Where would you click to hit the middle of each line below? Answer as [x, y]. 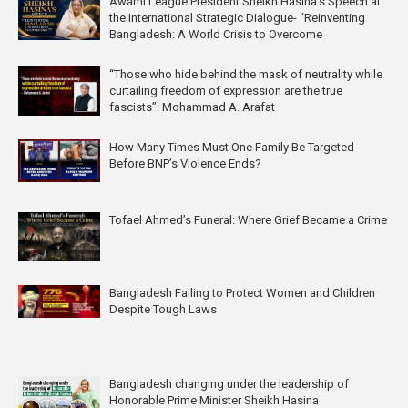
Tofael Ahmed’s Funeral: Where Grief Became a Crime [248, 219]
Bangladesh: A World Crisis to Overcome [216, 34]
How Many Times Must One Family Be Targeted [232, 147]
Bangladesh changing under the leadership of [229, 383]
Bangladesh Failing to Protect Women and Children [242, 292]
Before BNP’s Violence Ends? [185, 163]
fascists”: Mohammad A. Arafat [192, 107]
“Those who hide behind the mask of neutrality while [246, 74]
